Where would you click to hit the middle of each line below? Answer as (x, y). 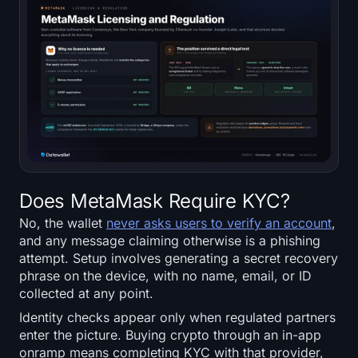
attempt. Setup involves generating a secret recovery (179, 258)
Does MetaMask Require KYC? (155, 201)
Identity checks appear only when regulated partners (177, 317)
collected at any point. (86, 293)
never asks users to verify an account (219, 223)
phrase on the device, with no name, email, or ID (165, 275)
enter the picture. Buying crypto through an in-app (170, 334)
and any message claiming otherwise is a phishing (170, 240)
